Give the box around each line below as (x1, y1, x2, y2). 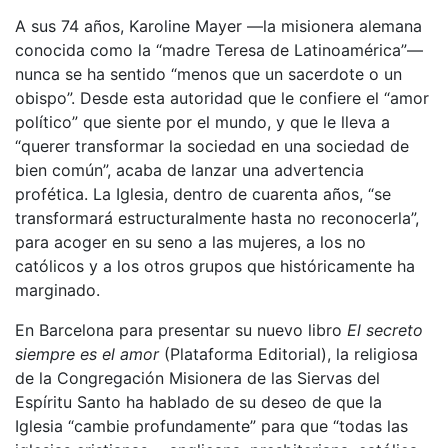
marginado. (15, 279, 100, 300)
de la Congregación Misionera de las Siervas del (15, 367, 380, 388)
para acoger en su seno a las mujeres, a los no (15, 231, 366, 252)
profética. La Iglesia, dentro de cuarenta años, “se (15, 183, 391, 204)
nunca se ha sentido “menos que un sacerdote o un (15, 63, 402, 84)
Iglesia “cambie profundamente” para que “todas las (15, 415, 408, 436)
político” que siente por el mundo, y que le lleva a (15, 111, 390, 132)
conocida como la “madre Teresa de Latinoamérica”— (15, 39, 423, 60)
